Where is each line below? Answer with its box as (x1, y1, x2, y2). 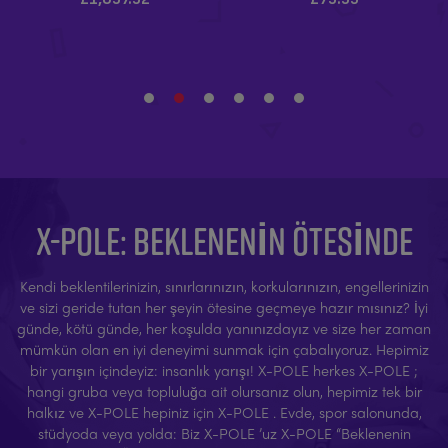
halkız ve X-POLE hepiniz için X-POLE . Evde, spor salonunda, (26, 402, 422, 423)
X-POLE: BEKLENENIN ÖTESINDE (35, 213, 413, 268)
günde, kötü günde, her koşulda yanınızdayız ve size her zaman (17, 318, 431, 339)
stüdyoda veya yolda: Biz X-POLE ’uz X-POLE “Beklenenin (37, 423, 411, 444)
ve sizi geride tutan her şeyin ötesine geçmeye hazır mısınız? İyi (20, 297, 428, 318)
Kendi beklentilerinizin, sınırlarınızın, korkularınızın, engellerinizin (19, 276, 429, 297)
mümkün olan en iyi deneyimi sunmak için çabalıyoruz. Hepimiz (19, 339, 429, 360)
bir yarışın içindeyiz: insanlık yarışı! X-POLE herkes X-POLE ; (30, 360, 418, 381)
